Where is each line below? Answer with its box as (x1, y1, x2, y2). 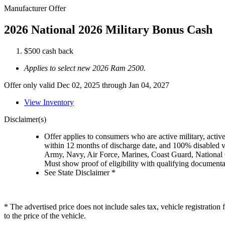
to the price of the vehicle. (4, 211, 86, 220)
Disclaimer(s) (4, 115, 46, 124)
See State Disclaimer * (44, 168, 116, 177)
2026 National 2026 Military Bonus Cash (4, 23, 212, 36)
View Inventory (24, 97, 74, 106)
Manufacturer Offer (4, 4, 66, 13)
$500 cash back (24, 46, 73, 55)
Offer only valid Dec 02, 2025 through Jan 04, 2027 (4, 80, 169, 89)
